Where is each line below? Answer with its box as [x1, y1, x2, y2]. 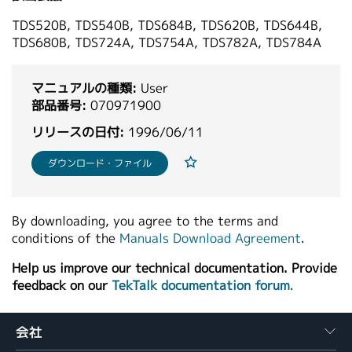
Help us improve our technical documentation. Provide [12, 259, 337, 277]
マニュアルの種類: [31, 79, 137, 97]
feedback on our [12, 277, 112, 295]
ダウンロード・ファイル [48, 156, 152, 170]
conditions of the [12, 229, 119, 247]
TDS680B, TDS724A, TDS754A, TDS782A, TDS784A [12, 34, 321, 52]
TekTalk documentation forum [112, 277, 290, 295]
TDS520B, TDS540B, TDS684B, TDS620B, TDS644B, [12, 16, 322, 35]
